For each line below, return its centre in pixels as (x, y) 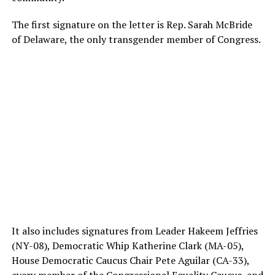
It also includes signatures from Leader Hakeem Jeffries (134, 230)
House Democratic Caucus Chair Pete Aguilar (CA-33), (130, 260)
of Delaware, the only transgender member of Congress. (136, 39)
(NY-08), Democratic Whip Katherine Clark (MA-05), (127, 245)
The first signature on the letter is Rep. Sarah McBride (132, 24)
